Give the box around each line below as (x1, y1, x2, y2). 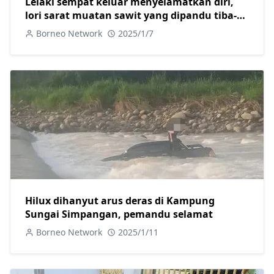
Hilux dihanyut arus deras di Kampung (25, 194, 215, 208)
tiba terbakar (25, 22, 90, 36)
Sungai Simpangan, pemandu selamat (25, 207, 213, 221)
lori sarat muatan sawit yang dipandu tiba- (25, 9, 237, 23)
